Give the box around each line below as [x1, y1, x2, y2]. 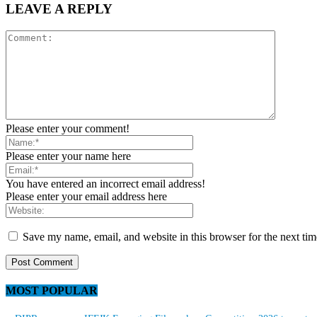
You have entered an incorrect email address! [6, 177, 205, 190]
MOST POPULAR [6, 284, 98, 297]
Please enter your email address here [6, 190, 167, 202]
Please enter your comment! [6, 122, 129, 134]
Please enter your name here [6, 149, 131, 162]
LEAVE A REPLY [6, 1, 113, 17]
